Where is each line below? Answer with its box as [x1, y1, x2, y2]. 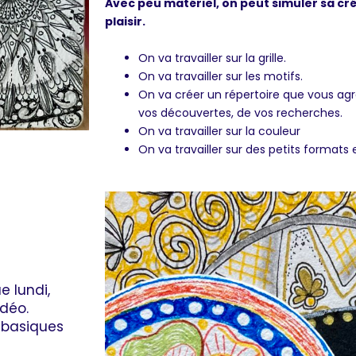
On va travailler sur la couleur [138, 122, 300, 139]
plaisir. [105, 14, 145, 30]
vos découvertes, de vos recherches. [138, 104, 342, 121]
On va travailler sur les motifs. [138, 68, 303, 84]
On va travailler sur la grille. [138, 49, 286, 66]
